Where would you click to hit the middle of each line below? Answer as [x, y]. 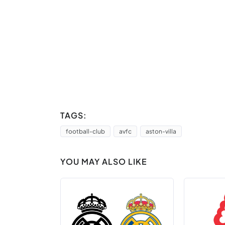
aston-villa [161, 131]
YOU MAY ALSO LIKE [104, 161]
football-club [85, 131]
